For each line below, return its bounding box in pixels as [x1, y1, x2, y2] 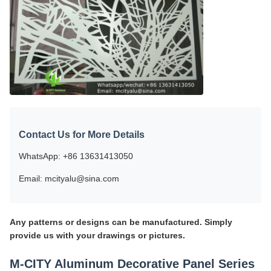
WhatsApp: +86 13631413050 [19, 151, 133, 161]
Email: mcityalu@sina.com [19, 173, 119, 183]
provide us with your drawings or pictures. [10, 230, 185, 240]
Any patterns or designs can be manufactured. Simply [10, 217, 232, 227]
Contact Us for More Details [19, 129, 145, 140]
